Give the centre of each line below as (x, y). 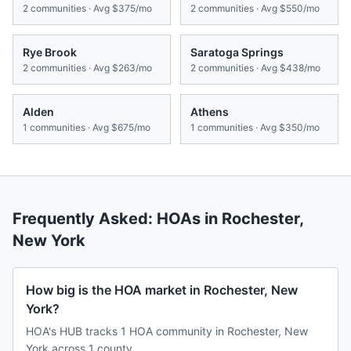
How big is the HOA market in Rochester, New (162, 290)
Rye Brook (50, 52)
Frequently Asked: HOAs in (117, 219)
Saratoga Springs (237, 52)
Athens (210, 112)
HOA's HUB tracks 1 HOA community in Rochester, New (167, 331)
